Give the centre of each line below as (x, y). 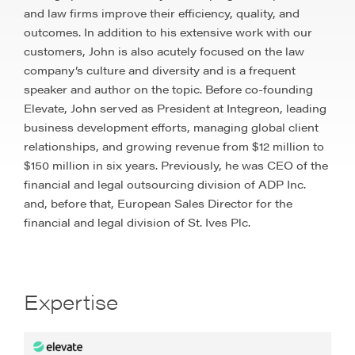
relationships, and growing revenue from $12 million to (174, 146)
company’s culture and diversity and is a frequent (160, 70)
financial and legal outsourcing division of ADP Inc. (165, 184)
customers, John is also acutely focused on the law (164, 51)
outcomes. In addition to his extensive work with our (168, 32)
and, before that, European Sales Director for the (158, 203)
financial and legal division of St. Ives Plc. (137, 222)
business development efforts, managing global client (171, 127)
